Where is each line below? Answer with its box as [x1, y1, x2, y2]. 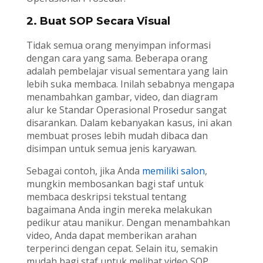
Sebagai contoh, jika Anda [26, 164, 142, 177]
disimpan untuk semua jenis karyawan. [26, 141, 197, 155]
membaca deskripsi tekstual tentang [26, 190, 187, 203]
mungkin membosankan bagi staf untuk [26, 177, 204, 190]
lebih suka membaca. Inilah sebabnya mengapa [26, 77, 234, 90]
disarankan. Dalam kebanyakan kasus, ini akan [26, 116, 232, 129]
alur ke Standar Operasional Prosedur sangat [26, 103, 227, 116]
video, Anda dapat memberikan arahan [26, 228, 197, 242]
